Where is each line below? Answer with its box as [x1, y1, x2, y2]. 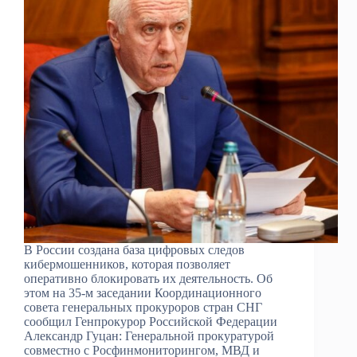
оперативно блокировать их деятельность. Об [24, 272, 273, 286]
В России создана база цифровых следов [24, 243, 245, 257]
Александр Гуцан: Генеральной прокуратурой [24, 329, 274, 343]
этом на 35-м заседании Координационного [24, 286, 261, 300]
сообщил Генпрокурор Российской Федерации [24, 315, 277, 329]
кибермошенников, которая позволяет [24, 257, 230, 272]
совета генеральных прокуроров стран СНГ [24, 300, 262, 315]
